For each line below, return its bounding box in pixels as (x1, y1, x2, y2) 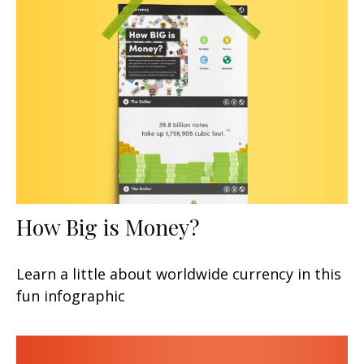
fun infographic (16, 285, 125, 305)
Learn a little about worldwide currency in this (16, 263, 341, 284)
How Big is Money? (16, 211, 200, 241)
